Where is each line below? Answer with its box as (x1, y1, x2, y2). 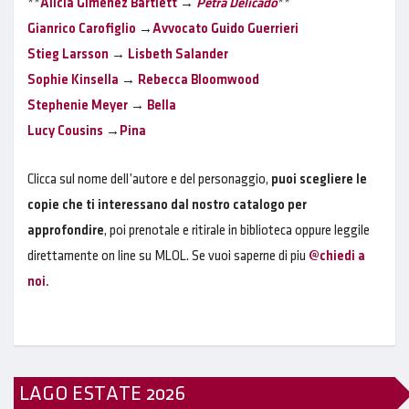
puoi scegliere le (271, 173, 367, 186)
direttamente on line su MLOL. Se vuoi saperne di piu (27, 250, 309, 263)
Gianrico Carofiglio (27, 23, 139, 36)
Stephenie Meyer (27, 100, 131, 112)
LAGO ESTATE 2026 (19, 384, 185, 404)
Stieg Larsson (27, 48, 111, 61)
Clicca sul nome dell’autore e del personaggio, (27, 173, 271, 186)
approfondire (27, 225, 104, 237)
